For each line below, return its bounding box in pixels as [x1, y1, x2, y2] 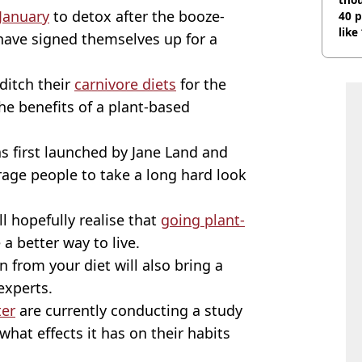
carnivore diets [74, 74, 176, 94]
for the [176, 74, 226, 94]
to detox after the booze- [49, 6, 225, 26]
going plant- [161, 209, 245, 229]
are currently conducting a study [15, 300, 242, 320]
